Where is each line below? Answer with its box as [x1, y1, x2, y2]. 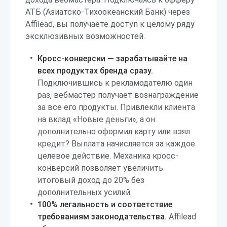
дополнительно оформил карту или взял [37, 127, 190, 136]
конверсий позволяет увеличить [37, 163, 163, 173]
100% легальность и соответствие [37, 200, 172, 209]
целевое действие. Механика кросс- [37, 151, 178, 161]
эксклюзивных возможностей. [25, 31, 145, 41]
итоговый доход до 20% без [37, 175, 144, 185]
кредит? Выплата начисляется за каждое [37, 139, 195, 148]
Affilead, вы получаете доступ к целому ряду [25, 19, 195, 29]
